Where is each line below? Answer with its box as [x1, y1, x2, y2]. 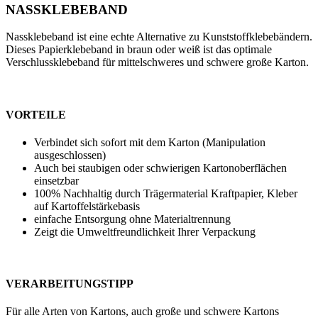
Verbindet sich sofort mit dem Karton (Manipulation [34, 136, 265, 148]
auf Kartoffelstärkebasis [34, 199, 140, 212]
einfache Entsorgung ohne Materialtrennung [34, 212, 231, 225]
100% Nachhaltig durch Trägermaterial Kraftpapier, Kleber [34, 187, 297, 199]
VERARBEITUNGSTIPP [6, 278, 133, 290]
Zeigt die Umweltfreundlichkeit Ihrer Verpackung [34, 225, 256, 238]
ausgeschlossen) [34, 148, 106, 161]
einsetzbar [34, 174, 79, 187]
